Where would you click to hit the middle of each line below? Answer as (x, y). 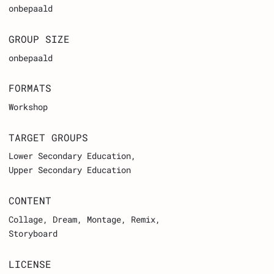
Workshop (28, 107)
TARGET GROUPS (49, 137)
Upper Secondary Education (70, 170)
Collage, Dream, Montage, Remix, (85, 219)
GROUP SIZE (39, 39)
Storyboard (33, 233)
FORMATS (30, 88)
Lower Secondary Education (70, 156)
